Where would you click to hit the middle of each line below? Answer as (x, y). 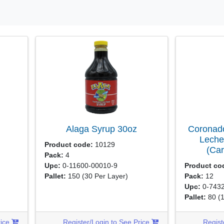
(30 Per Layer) (105, 176)
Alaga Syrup (92, 129)
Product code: (69, 144)
